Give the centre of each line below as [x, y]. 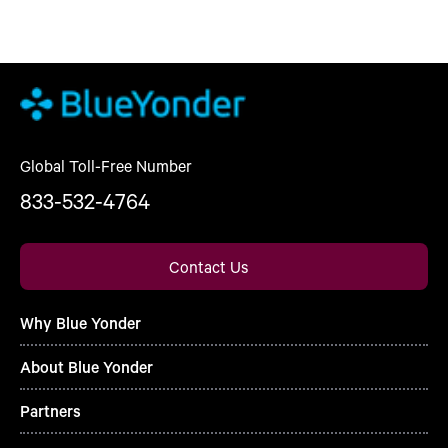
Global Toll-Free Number [106, 165]
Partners [50, 410]
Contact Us [208, 266]
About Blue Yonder [86, 366]
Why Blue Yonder [80, 322]
